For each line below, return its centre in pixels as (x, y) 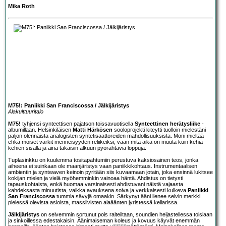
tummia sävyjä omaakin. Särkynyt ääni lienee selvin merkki (128, 196)
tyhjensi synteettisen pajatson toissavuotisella (78, 123)
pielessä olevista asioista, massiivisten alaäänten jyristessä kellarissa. (93, 202)
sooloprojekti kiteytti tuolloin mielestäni (159, 129)
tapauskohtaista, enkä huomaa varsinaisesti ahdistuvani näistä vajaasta (96, 184)
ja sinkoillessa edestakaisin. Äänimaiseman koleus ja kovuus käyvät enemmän (104, 220)
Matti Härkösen (93, 129)
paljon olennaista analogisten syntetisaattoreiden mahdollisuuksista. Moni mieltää (106, 135)
